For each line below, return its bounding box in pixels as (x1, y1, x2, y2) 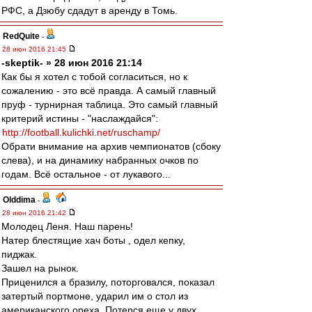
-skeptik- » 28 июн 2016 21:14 (1, 57, 142, 68)
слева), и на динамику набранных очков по (1, 155, 198, 166)
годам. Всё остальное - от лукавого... (1, 169, 171, 180)
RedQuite (3, 31, 40, 41)
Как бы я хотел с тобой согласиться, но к (1, 71, 187, 82)
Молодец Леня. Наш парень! (1, 221, 133, 232)
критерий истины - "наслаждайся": (1, 113, 158, 124)
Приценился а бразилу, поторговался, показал (1, 276, 214, 288)
